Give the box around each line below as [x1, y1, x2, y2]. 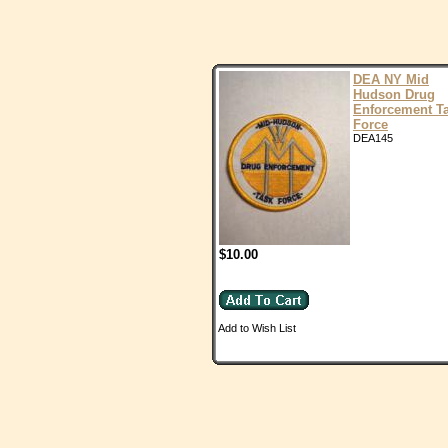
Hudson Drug [353, 87, 435, 102]
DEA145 [353, 132, 393, 144]
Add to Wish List [218, 322, 296, 334]
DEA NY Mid [353, 72, 429, 87]
